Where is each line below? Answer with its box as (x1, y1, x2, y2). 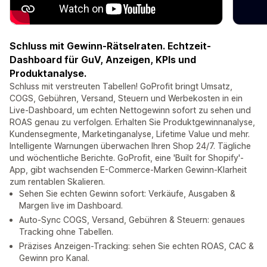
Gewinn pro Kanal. (19, 253, 89, 263)
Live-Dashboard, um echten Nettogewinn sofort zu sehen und (10, 105, 251, 116)
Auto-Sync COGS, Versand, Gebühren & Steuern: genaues (19, 215, 245, 225)
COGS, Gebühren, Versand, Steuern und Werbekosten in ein (10, 93, 243, 104)
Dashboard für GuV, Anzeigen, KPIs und (10, 54, 196, 66)
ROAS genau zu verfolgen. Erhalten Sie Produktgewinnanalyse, (10, 117, 255, 128)
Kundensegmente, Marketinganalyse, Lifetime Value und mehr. (10, 129, 250, 139)
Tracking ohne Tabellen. (19, 226, 113, 237)
